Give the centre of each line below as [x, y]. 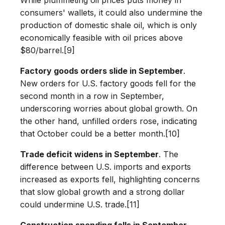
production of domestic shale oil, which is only [108, 25]
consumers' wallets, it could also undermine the [111, 12]
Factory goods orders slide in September [102, 71]
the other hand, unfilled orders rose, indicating [108, 121]
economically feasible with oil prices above [101, 37]
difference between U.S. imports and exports [105, 166]
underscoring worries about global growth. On [109, 108]
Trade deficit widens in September [89, 154]
